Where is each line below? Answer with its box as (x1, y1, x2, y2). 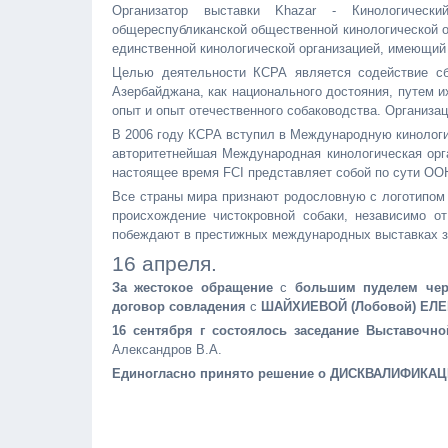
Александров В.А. (112, 342, 222, 357)
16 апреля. (112, 252, 217, 275)
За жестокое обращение (112, 280, 273, 295)
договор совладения (112, 299, 246, 314)
